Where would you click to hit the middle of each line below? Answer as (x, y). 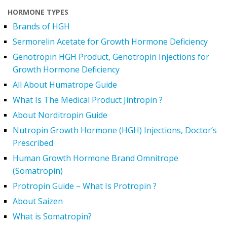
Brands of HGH (41, 26)
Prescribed (33, 143)
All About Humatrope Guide (65, 84)
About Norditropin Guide (60, 115)
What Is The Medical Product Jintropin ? (88, 100)
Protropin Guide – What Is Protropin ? (85, 186)
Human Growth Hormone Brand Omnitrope (96, 158)
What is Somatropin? (52, 216)
